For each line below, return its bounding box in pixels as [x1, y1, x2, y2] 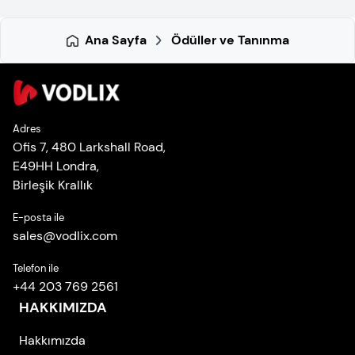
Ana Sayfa [84, 32, 147, 48]
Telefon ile [13, 261, 59, 275]
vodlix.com [55, 227, 117, 244]
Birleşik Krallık [13, 176, 93, 193]
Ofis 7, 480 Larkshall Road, [13, 138, 166, 155]
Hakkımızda [19, 331, 86, 349]
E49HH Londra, [13, 157, 99, 174]
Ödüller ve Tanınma [170, 32, 289, 48]
